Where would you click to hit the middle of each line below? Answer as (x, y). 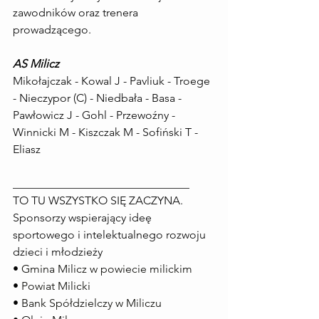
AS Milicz (36, 64)
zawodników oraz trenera (77, 12)
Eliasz (27, 149)
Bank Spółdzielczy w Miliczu (91, 303)
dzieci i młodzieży (58, 252)
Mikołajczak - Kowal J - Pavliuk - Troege (113, 81)
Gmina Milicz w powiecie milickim (107, 269)
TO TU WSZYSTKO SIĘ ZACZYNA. (98, 200)
